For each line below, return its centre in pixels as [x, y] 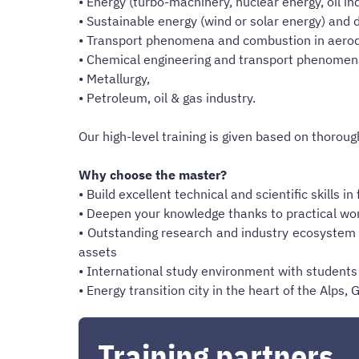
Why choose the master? [153, 174]
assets [98, 251]
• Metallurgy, [114, 78]
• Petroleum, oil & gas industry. [167, 97]
